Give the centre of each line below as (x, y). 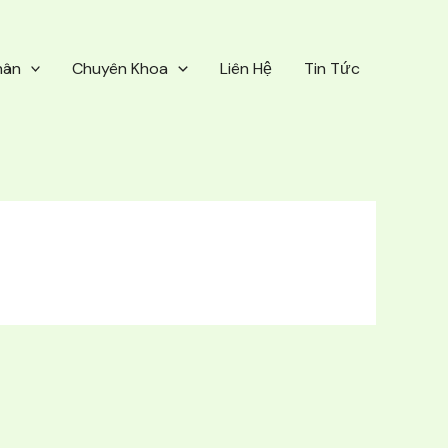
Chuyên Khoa (120, 68)
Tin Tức (332, 68)
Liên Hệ (246, 68)
